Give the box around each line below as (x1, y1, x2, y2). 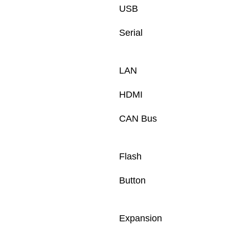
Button (119, 175, 146, 186)
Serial (119, 28, 145, 38)
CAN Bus (119, 113, 157, 124)
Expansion (119, 213, 162, 223)
